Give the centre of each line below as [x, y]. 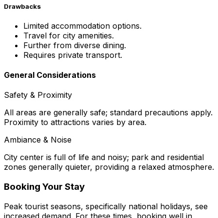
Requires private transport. [73, 55]
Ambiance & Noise [38, 140]
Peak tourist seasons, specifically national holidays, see [106, 206]
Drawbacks [22, 6]
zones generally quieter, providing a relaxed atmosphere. [109, 167]
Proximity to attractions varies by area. [75, 122]
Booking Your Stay [44, 187]
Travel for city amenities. [69, 35]
